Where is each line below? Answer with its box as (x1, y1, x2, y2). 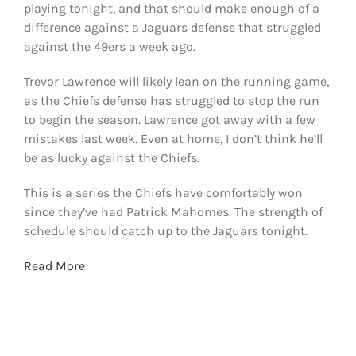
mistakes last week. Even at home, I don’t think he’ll (23, 130, 323, 146)
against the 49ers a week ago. (23, 38, 195, 54)
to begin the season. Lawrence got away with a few (23, 111, 315, 127)
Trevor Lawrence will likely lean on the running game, (23, 73, 329, 89)
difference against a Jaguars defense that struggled (23, 19, 321, 35)
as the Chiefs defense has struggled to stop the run (23, 92, 319, 108)
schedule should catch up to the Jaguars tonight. (23, 222, 308, 238)
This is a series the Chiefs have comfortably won (23, 184, 303, 200)
